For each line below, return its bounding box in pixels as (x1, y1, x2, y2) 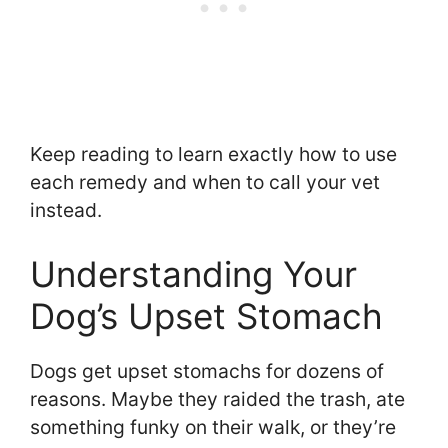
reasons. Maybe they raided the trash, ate (30, 386, 405, 411)
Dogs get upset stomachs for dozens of (30, 358, 384, 383)
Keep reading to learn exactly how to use (30, 142, 397, 167)
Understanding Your (30, 252, 357, 295)
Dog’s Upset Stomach (30, 294, 383, 337)
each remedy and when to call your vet (30, 170, 380, 195)
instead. (30, 198, 102, 223)
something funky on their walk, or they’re (30, 414, 396, 439)
